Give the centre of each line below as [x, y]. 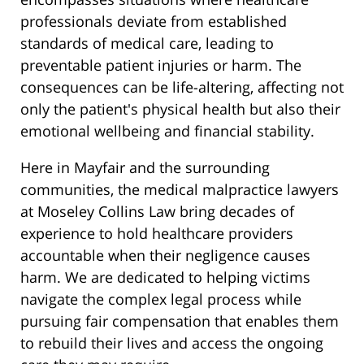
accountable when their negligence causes [165, 256]
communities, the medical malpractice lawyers [180, 190]
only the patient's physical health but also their [180, 109]
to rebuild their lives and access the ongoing [172, 343]
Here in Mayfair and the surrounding [145, 168]
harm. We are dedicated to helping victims [165, 277]
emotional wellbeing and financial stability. [167, 131]
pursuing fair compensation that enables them [180, 321]
